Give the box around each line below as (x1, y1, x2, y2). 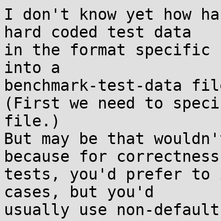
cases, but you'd (4, 183, 154, 201)
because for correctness (4, 147, 220, 165)
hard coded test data (4, 23, 191, 41)
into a (4, 59, 60, 76)
